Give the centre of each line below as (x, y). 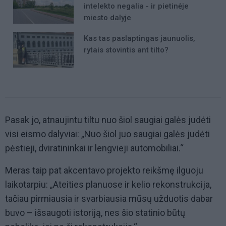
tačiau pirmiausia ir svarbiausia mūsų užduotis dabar (109, 199)
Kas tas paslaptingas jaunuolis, (139, 38)
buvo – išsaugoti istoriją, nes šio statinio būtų (95, 213)
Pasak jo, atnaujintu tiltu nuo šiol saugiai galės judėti (108, 120)
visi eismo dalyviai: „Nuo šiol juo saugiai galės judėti (107, 134)
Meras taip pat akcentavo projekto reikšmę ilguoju (104, 171)
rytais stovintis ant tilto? (126, 50)
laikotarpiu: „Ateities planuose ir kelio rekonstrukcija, (108, 185)
